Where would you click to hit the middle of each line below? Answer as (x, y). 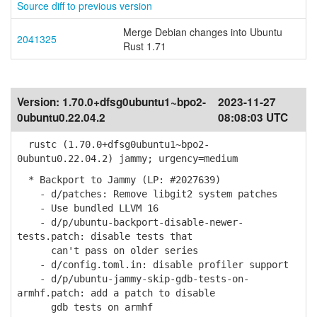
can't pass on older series (108, 250)
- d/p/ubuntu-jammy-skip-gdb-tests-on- (133, 279)
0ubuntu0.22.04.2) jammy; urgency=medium (127, 158)
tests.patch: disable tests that (105, 236)
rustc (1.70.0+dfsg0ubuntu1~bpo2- (113, 144)
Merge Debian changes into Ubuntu (203, 32)
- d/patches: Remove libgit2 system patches (147, 194)
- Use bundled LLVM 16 (88, 208)
